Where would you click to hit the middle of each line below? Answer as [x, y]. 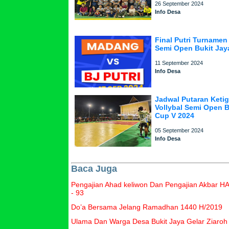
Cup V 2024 [175, 116]
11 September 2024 [179, 63]
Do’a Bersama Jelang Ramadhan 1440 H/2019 [147, 207]
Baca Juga [94, 169]
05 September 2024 [179, 130]
